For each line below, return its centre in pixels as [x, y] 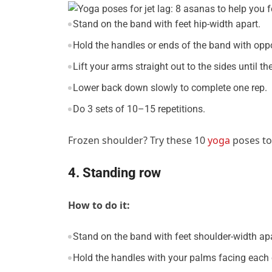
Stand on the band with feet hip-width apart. [166, 24]
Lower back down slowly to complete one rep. [170, 88]
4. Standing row [114, 173]
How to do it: [99, 206]
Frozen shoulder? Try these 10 [138, 141]
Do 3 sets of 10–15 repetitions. [139, 109]
